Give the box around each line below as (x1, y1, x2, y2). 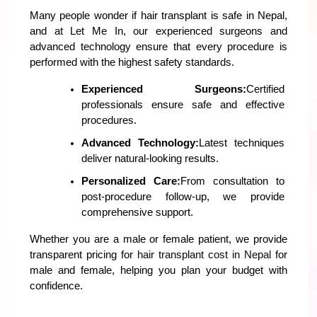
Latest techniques (199, 137, 284, 149)
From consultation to (180, 175, 284, 187)
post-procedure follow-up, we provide (81, 190, 284, 202)
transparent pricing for (30, 248, 137, 260)
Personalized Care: (81, 175, 180, 187)
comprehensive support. (81, 206, 193, 218)
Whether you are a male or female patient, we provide (30, 233, 287, 245)
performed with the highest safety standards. (30, 56, 234, 68)
